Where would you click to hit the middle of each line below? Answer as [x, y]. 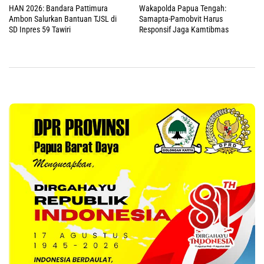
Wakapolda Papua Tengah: [183, 8]
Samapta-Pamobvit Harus [181, 19]
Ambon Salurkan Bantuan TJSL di [63, 19]
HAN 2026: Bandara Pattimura [58, 8]
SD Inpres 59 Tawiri [40, 29]
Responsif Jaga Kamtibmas [184, 29]
